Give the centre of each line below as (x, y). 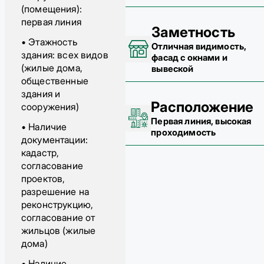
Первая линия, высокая (201, 121)
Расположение (202, 107)
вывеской (173, 69)
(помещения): (52, 9)
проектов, (43, 179)
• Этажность (49, 42)
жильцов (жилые (59, 230)
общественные (55, 81)
